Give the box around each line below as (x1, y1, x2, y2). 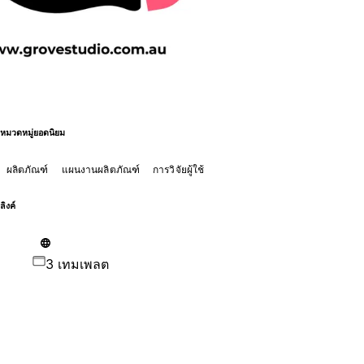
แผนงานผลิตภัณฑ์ (61, 162, 141, 175)
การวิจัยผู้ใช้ (153, 162, 205, 175)
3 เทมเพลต (45, 255, 109, 272)
